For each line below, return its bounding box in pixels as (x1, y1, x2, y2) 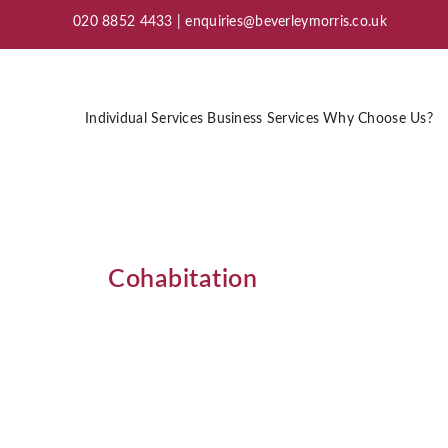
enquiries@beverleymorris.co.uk (185, 15, 387, 29)
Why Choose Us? (323, 112, 434, 126)
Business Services (207, 112, 320, 126)
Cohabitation (108, 267, 257, 292)
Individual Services (85, 112, 204, 126)
